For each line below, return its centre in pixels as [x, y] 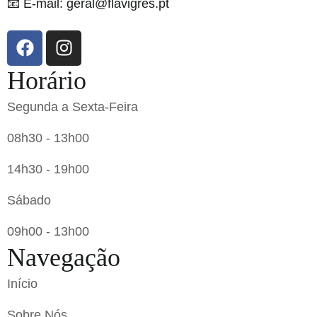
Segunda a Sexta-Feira [73, 106]
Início [22, 283]
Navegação [64, 257]
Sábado [29, 200]
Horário [47, 80]
